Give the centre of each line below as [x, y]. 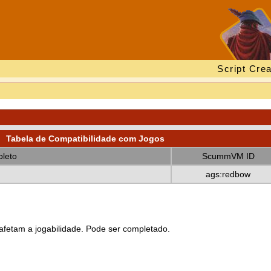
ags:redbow [228, 174]
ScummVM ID [228, 156]
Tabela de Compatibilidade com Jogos [85, 139]
